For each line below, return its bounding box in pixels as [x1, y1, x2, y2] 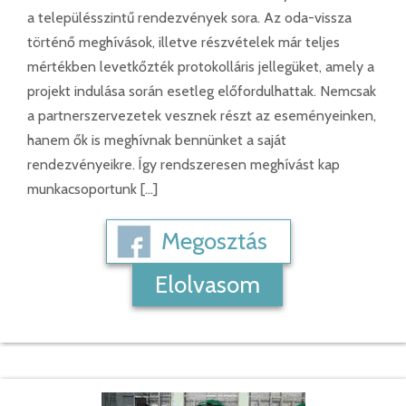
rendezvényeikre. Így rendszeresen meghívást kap [27, 156, 340, 174]
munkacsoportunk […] [27, 180, 158, 198]
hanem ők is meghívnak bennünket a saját [27, 131, 286, 150]
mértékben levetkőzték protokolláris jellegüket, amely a [27, 58, 374, 76]
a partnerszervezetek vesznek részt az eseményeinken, [27, 107, 376, 125]
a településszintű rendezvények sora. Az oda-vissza [27, 9, 352, 27]
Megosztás [161, 227, 267, 256]
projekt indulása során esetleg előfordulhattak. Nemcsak [27, 82, 376, 101]
